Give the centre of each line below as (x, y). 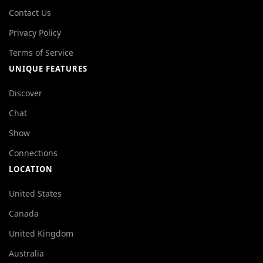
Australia (26, 254)
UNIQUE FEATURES (48, 69)
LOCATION (31, 169)
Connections (33, 153)
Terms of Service (41, 53)
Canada (24, 214)
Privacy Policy (35, 33)
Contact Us (30, 13)
